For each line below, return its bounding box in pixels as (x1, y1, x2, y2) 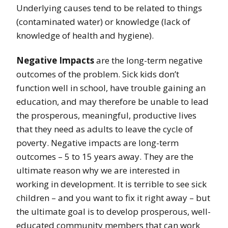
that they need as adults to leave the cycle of (16, 123, 193, 135)
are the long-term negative (94, 54, 203, 67)
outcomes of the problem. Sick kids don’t (16, 68, 179, 80)
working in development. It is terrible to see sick (16, 178, 207, 190)
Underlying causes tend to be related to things (16, 2, 202, 14)
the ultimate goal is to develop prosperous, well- (16, 206, 211, 218)
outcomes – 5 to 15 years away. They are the (16, 151, 193, 163)
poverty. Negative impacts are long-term (16, 137, 179, 149)
